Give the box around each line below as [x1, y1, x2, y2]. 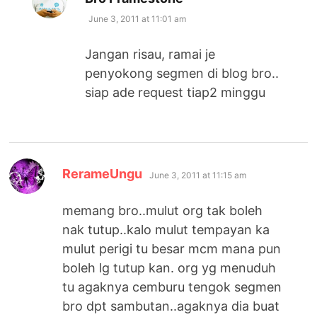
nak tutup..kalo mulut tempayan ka [62, 221, 270, 237]
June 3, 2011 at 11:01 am [88, 13, 187, 24]
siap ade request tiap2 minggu [85, 84, 266, 100]
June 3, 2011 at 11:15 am [149, 169, 247, 180]
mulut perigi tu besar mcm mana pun [62, 241, 282, 256]
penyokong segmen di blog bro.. [85, 65, 279, 81]
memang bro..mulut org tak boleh [62, 202, 263, 218]
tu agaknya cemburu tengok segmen [62, 279, 282, 294]
